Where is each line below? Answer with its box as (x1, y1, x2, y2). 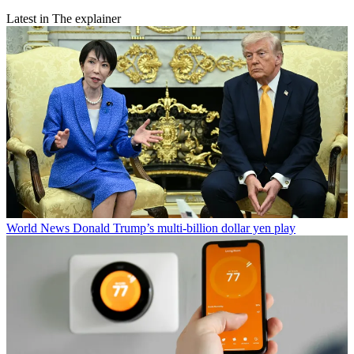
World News (6, 220, 70, 235)
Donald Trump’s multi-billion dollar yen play (73, 220, 296, 235)
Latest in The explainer (6, 11, 121, 25)
